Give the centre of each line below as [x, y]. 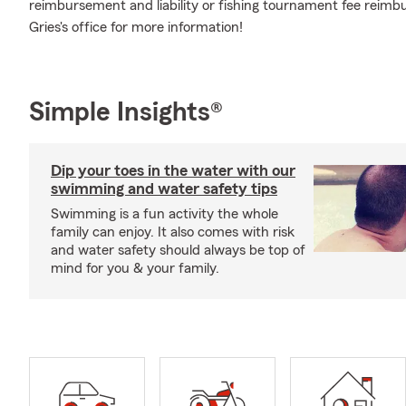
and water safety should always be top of [178, 250]
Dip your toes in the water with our [173, 170]
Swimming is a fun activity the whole [164, 214]
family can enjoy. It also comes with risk [173, 232]
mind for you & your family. [135, 268]
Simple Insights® [126, 112]
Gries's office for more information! [136, 27]
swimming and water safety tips [164, 188]
